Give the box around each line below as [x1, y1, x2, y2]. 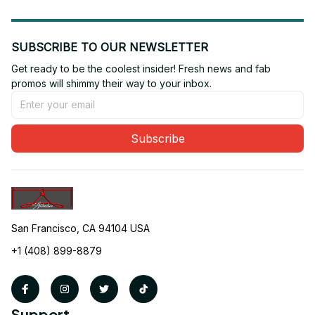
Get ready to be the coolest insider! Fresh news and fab [11, 62, 271, 75]
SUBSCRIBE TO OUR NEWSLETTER [11, 39, 208, 54]
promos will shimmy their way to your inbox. [11, 77, 212, 89]
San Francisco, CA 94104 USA [11, 221, 150, 234]
